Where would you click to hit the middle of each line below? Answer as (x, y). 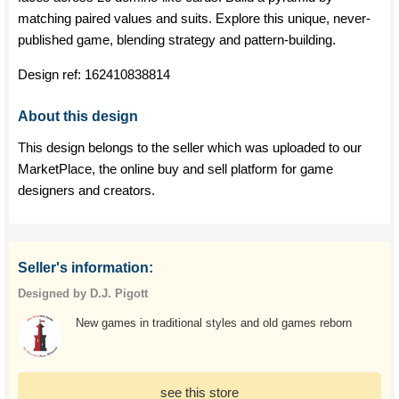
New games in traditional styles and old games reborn (214, 323)
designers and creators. (86, 190)
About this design (78, 116)
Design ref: (51, 74)
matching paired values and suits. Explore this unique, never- (194, 18)
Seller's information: (85, 268)
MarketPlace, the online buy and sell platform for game (175, 169)
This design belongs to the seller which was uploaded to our (190, 147)
